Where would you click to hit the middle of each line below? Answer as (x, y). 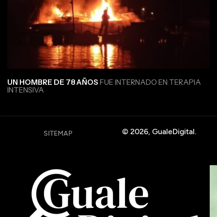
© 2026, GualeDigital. (159, 131)
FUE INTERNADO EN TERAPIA (150, 82)
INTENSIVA (26, 90)
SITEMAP (58, 133)
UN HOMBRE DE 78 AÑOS (53, 82)
